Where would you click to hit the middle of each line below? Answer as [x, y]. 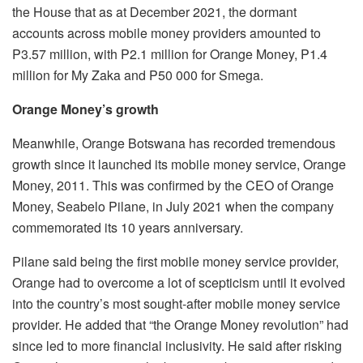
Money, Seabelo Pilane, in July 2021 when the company [173, 206]
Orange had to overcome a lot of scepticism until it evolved [179, 282]
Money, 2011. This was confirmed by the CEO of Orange [173, 185]
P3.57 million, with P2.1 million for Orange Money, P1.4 [170, 53]
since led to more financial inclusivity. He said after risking [177, 345]
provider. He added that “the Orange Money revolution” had [180, 324]
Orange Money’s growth [85, 109]
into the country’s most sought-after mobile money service [176, 303]
